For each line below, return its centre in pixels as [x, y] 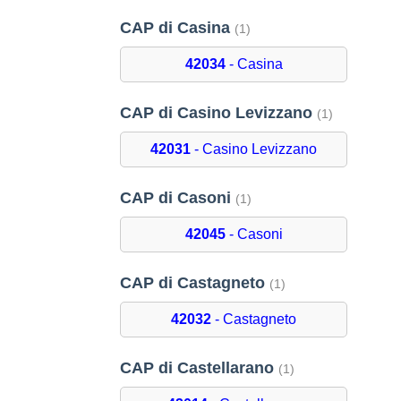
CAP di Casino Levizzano [219, 113]
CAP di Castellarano [200, 368]
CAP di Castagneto [195, 283]
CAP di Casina [178, 28]
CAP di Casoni [178, 198]
